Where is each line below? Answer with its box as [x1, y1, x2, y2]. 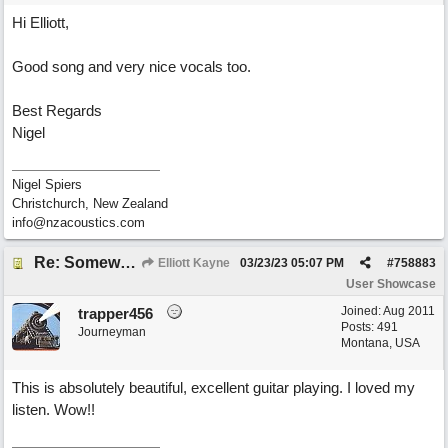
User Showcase [346, 277, 436, 291]
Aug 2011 [383, 304, 435, 318]
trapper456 [78, 305, 153, 322]
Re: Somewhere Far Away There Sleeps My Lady [120, 254, 136, 271]
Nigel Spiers [12, 177, 82, 192]
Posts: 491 [341, 320, 398, 334]
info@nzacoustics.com [12, 215, 145, 230]
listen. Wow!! [12, 401, 95, 418]
